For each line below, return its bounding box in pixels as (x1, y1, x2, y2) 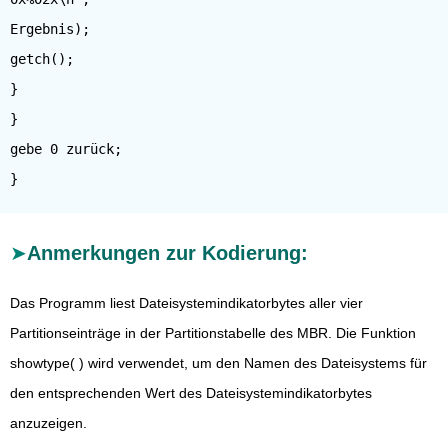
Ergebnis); (10, 21, 90, 37)
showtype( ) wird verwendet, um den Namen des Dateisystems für (10, 355, 427, 371)
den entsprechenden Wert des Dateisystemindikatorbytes (10, 385, 372, 401)
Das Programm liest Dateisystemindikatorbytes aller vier (10, 295, 363, 311)
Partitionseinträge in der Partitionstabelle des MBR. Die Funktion (10, 325, 416, 341)
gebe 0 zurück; (10, 141, 122, 157)
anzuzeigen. (10, 415, 87, 431)
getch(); (10, 51, 74, 67)
